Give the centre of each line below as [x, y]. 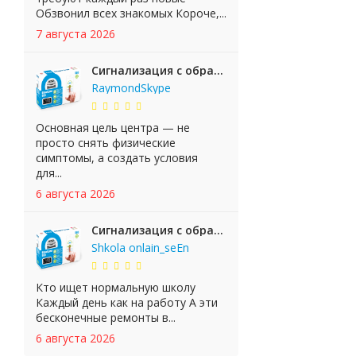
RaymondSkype [131, 88]
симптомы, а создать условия [117, 158]
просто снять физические [106, 143]
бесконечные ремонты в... [106, 317]
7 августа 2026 [75, 34]
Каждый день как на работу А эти [127, 302]
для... [49, 173]
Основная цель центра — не [113, 128]
